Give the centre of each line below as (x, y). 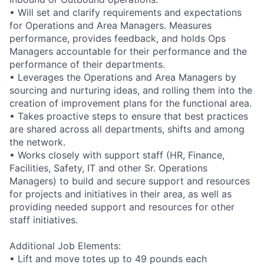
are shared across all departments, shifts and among (127, 129)
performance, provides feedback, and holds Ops (118, 39)
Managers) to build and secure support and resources (130, 181)
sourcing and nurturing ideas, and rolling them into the (131, 90)
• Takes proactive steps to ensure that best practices (129, 116)
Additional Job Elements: (65, 246)
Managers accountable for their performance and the (128, 52)
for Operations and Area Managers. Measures (110, 26)
